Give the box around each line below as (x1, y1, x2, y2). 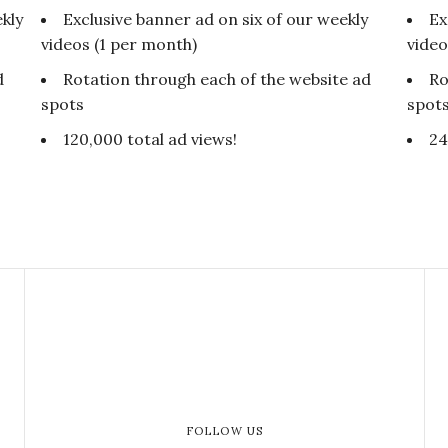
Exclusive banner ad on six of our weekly (62, 9, 368, 30)
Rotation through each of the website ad (62, 69, 371, 90)
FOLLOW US (186, 424, 263, 439)
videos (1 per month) (40, 34, 197, 55)
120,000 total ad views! (62, 129, 237, 150)
